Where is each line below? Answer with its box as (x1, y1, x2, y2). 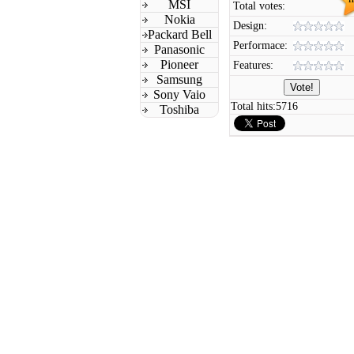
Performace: (233, 40, 288, 51)
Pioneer (160, 58, 198, 71)
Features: (233, 59, 273, 71)
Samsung (156, 73, 202, 86)
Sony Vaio (153, 88, 205, 101)
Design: (233, 20, 267, 32)
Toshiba (160, 103, 199, 116)
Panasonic (154, 43, 205, 56)
